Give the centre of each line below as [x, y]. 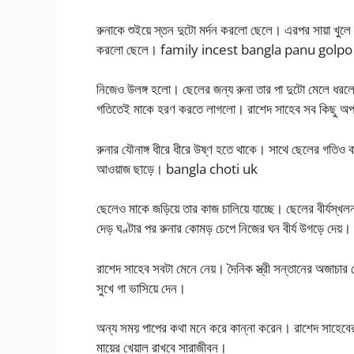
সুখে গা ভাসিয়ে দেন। [141, 288]
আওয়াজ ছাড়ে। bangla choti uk [177, 168]
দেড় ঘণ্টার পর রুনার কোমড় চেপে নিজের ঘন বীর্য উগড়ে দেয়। [224, 228]
